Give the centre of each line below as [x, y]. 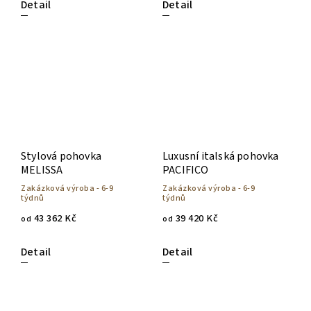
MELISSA [42, 170]
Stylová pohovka [61, 157]
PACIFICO [186, 170]
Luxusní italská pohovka [221, 157]
